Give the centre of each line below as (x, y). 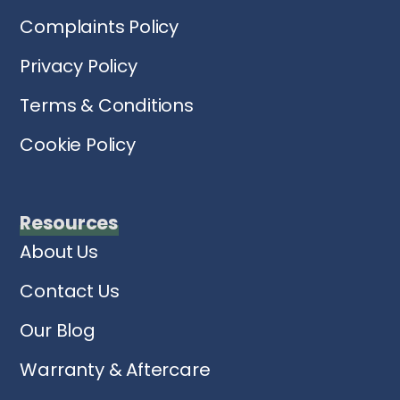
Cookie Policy (78, 144)
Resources (69, 222)
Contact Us (70, 291)
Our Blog (58, 330)
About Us (59, 251)
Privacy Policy (79, 66)
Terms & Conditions (107, 105)
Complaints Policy (99, 26)
